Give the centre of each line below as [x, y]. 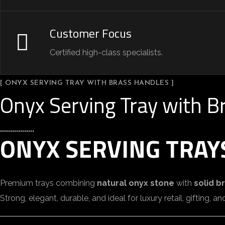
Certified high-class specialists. [106, 52]
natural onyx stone [136, 183]
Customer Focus [91, 33]
